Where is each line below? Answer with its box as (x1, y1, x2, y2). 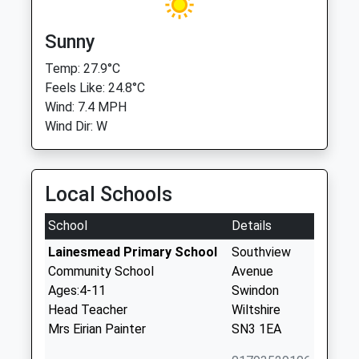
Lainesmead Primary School (48, 244, 217, 260)
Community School (48, 264, 154, 279)
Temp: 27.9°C (45, 61, 120, 76)
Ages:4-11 (48, 283, 106, 298)
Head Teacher (48, 302, 127, 317)
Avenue (232, 264, 273, 279)
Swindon (232, 283, 279, 298)
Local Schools (45, 183, 172, 206)
